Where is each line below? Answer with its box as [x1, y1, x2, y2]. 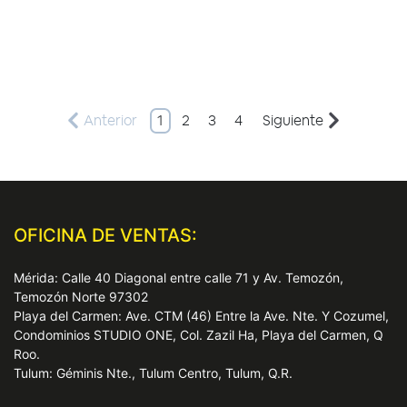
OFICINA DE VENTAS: [14, 224, 197, 247]
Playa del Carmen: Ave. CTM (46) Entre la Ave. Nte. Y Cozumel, [14, 308, 389, 324]
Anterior [83, 110, 137, 130]
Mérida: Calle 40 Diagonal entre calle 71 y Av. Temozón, [14, 270, 343, 286]
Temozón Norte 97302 [14, 289, 148, 305]
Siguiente [263, 110, 324, 130]
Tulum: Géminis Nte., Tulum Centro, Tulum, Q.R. [14, 365, 293, 382]
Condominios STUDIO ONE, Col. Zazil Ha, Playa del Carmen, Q [14, 327, 383, 343]
